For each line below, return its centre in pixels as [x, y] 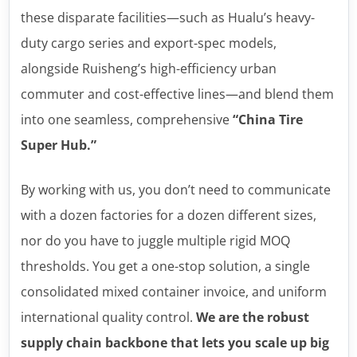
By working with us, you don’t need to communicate [175, 189]
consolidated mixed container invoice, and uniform [173, 291]
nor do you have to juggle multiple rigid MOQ [155, 240]
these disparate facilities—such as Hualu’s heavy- [167, 17]
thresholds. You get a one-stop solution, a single [165, 266]
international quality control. [108, 317]
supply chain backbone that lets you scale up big [175, 342]
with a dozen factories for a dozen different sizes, [168, 215]
